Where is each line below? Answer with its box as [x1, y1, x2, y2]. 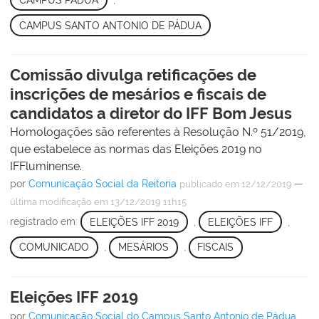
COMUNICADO [19, 241, 89, 253]
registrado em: [10, 216, 80, 228]
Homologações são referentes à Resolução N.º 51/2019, [10, 125, 306, 140]
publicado [179, 179, 223, 190]
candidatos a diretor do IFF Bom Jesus [10, 104, 292, 123]
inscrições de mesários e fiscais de [10, 85, 266, 104]
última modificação [10, 197, 92, 208]
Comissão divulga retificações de [10, 66, 256, 85]
